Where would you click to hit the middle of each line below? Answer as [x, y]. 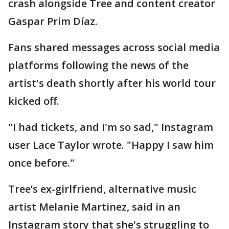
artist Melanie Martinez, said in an [94, 207]
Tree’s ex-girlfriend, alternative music [102, 189]
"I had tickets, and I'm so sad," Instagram [111, 127]
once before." [41, 163]
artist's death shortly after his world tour [112, 83]
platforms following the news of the [98, 65]
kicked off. [35, 101]
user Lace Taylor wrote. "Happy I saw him [111, 145]
